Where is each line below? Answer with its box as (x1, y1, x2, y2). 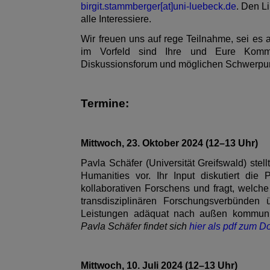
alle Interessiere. (81, 13, 152, 24)
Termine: (81, 96, 130, 110)
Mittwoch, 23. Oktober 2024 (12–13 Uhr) (81, 137, 259, 148)
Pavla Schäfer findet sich (81, 221, 190, 231)
